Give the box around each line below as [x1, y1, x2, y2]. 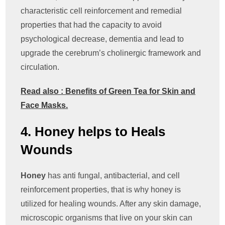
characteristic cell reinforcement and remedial [21, 7, 182, 16]
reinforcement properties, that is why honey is [21, 185, 181, 194]
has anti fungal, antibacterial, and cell [48, 171, 180, 180]
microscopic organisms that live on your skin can [21, 213, 193, 222]
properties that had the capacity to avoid [21, 21, 162, 30]
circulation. [21, 63, 60, 72]
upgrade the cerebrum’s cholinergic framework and [21, 49, 201, 58]
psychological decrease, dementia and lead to [21, 35, 184, 44]
